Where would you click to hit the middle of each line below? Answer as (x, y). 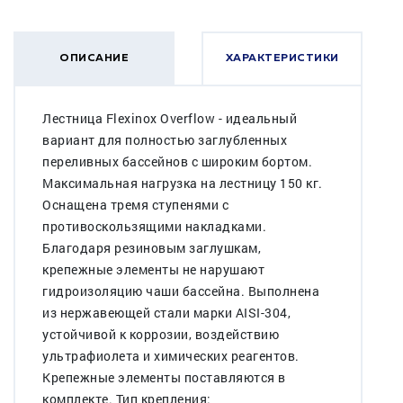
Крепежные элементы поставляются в (164, 377)
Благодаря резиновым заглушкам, (152, 247)
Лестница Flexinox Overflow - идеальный (170, 118)
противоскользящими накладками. (154, 226)
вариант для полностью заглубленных (165, 139)
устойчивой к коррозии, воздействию (161, 334)
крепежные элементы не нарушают (153, 269)
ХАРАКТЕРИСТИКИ (282, 58)
